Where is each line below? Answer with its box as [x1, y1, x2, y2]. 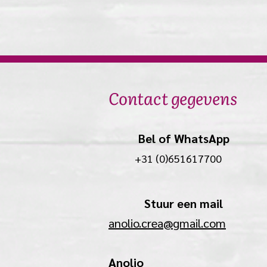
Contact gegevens [108, 85, 237, 110]
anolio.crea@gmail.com [108, 215, 226, 231]
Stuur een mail [108, 195, 223, 211]
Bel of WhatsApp [108, 131, 229, 146]
